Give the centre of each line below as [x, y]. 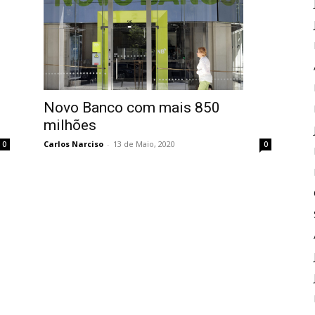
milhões [70, 126]
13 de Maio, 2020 [144, 144]
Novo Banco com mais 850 [132, 108]
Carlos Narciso [73, 144]
